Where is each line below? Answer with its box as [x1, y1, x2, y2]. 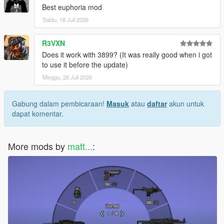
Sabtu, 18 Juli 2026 [42, 15, 88, 24]
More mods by [8, 139, 67, 153]
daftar [147, 98, 167, 109]
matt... [67, 139, 92, 153]
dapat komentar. [12, 108, 63, 119]
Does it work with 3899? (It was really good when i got [42, 49, 212, 60]
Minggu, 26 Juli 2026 [42, 73, 92, 81]
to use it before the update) [42, 59, 128, 70]
